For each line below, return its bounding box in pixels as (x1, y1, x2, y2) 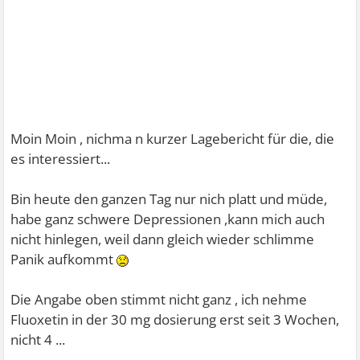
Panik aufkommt (10, 250, 117, 268)
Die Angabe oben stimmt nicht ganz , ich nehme (10, 290, 308, 309)
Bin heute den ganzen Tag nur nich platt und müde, (10, 190, 328, 208)
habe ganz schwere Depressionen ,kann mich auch (10, 210, 325, 228)
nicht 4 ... (10, 330, 66, 349)
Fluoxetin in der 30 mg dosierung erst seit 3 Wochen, (10, 310, 340, 329)
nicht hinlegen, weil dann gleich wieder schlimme (10, 230, 315, 248)
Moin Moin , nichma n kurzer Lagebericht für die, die (10, 129, 335, 148)
